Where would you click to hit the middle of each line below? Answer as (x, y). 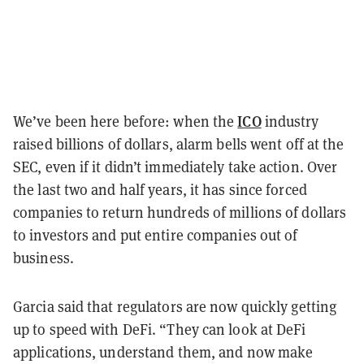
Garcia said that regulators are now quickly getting (175, 306)
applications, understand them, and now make (163, 351)
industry (290, 121)
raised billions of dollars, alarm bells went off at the (179, 143)
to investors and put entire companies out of (156, 234)
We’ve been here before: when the (126, 121)
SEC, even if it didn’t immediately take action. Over (175, 166)
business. (45, 257)
